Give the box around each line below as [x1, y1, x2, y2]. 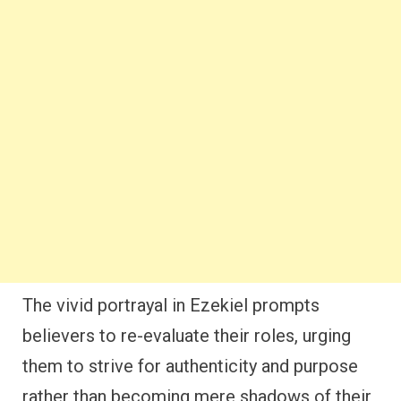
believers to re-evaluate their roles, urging [22, 324, 351, 346]
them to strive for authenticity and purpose [22, 354, 358, 377]
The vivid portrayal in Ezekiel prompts [22, 294, 320, 316]
